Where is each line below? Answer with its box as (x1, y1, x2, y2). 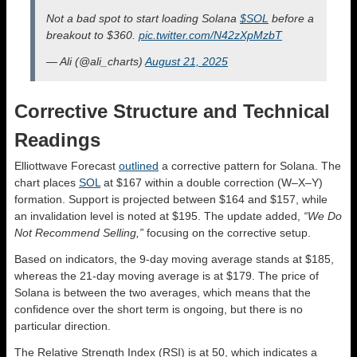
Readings (14, 129, 100, 151)
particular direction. (14, 320, 111, 332)
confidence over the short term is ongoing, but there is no (14, 303, 303, 316)
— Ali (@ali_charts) (46, 55, 145, 68)
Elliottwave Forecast (14, 159, 119, 172)
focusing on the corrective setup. (143, 226, 311, 239)
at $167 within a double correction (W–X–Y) (100, 176, 323, 189)
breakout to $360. (46, 29, 139, 41)
